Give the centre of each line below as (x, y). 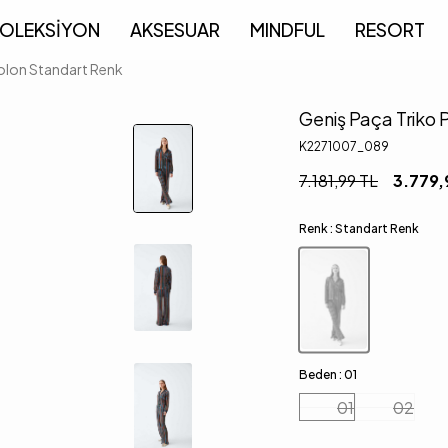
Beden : (321, 374)
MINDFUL (287, 29)
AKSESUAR (174, 29)
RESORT (389, 29)
